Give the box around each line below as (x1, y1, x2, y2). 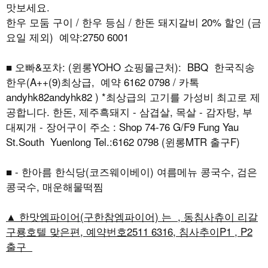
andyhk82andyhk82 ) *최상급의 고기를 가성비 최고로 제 (6, 89, 260, 105)
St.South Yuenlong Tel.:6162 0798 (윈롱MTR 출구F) (6, 134, 240, 150)
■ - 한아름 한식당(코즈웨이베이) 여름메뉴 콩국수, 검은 (6, 164, 257, 179)
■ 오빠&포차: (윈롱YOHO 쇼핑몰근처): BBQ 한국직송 (6, 59, 255, 75)
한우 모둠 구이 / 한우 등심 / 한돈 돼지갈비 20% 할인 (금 (6, 14, 261, 30)
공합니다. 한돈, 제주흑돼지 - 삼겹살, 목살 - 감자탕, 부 (6, 104, 252, 120)
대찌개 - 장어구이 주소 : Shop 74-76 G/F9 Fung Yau (6, 119, 239, 135)
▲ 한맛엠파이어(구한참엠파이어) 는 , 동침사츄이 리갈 (6, 209, 258, 224)
